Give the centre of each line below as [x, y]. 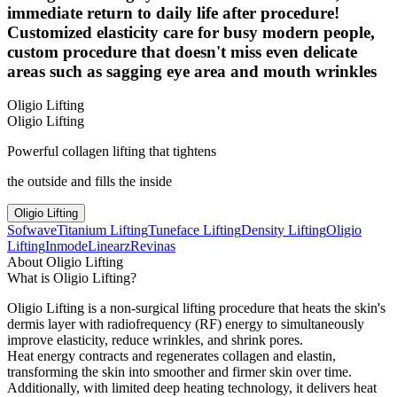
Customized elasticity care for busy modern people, [191, 32]
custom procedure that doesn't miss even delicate [182, 51]
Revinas [153, 246]
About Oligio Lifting [65, 262]
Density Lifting [284, 230]
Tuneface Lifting [195, 230]
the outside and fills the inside [90, 182]
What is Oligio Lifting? [72, 278]
